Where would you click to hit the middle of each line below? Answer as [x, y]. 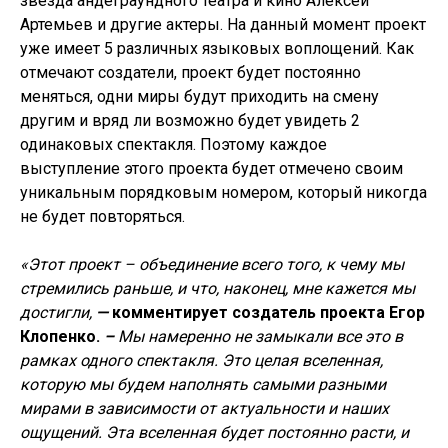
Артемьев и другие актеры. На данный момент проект [223, 24]
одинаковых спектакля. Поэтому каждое [173, 144]
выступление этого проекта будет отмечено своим [211, 168]
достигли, [58, 312]
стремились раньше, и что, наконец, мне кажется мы [217, 288]
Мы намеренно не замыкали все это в [258, 336]
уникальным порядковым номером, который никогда [223, 192]
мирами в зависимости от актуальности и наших [204, 408]
